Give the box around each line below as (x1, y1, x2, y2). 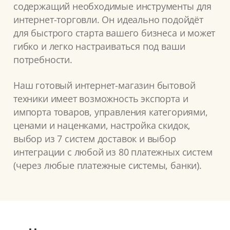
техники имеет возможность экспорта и (13, 92, 188, 105)
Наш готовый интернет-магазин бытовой (13, 79, 196, 92)
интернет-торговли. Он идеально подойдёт (13, 13, 203, 26)
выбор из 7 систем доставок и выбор (13, 132, 176, 145)
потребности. (13, 53, 72, 66)
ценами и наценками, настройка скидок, (13, 119, 191, 132)
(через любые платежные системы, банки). (13, 159, 202, 172)
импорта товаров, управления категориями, (13, 106, 208, 119)
